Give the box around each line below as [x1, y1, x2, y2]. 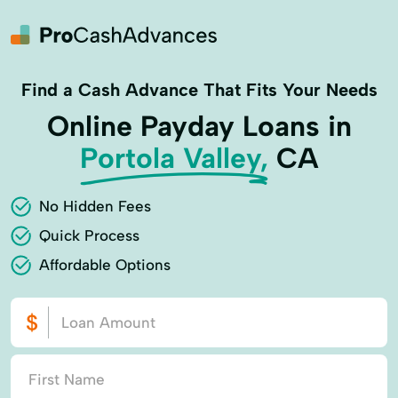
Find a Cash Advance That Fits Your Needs [20, 79, 378, 100]
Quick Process [39, 227, 139, 244]
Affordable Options [39, 256, 171, 274]
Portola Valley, [79, 141, 268, 175]
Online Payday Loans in [46, 109, 352, 143]
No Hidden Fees [39, 197, 151, 215]
